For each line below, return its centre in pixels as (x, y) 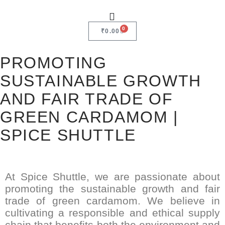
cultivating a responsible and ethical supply (113, 212)
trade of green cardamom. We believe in (113, 200)
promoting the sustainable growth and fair (113, 188)
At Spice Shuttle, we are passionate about (113, 176)
